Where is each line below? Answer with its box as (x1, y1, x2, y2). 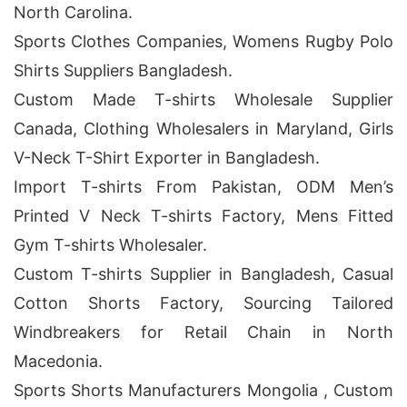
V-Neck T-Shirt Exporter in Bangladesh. (14, 148, 320, 167)
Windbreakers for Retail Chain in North (14, 323, 393, 342)
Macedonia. (14, 352, 103, 371)
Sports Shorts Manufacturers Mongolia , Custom (14, 381, 393, 400)
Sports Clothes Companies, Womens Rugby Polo (14, 32, 393, 51)
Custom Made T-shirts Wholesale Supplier (14, 90, 393, 109)
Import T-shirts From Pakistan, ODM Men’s (14, 177, 393, 196)
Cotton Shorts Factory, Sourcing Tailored (14, 293, 393, 313)
